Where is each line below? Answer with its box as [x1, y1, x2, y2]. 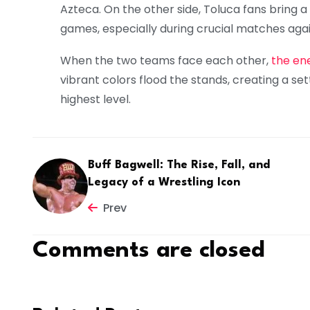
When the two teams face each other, [60, 53, 268, 69]
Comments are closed [33, 239, 265, 263]
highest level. [60, 91, 131, 108]
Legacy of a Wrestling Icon [88, 176, 240, 188]
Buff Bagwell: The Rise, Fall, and [88, 158, 270, 171]
